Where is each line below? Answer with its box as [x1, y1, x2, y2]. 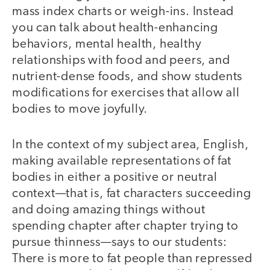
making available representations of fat [12, 154, 232, 168]
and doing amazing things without [12, 203, 206, 216]
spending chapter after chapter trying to [12, 219, 239, 233]
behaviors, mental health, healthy [12, 38, 202, 51]
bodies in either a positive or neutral [12, 171, 218, 184]
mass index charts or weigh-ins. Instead [12, 5, 234, 19]
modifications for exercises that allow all [12, 87, 240, 100]
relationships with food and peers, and [12, 54, 230, 67]
